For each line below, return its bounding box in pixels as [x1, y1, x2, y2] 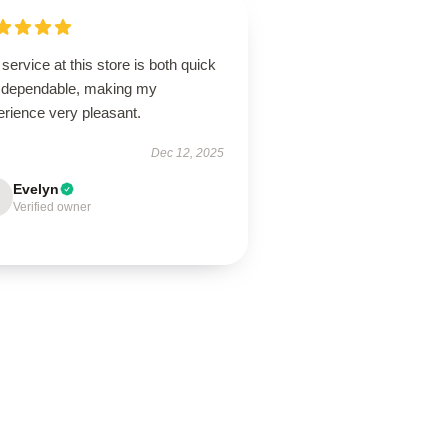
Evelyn [13, 181, 60, 197]
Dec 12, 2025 [150, 146, 224, 160]
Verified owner [13, 200, 92, 214]
